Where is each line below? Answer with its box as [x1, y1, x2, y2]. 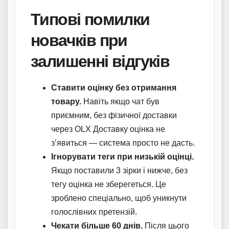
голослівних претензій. [51, 207, 137, 216]
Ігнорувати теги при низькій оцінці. [51, 152, 194, 161]
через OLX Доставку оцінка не [51, 124, 165, 133]
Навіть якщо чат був [81, 97, 159, 106]
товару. [51, 97, 81, 106]
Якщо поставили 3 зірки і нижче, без [51, 166, 188, 175]
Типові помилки [31, 9, 150, 29]
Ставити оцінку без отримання [51, 83, 176, 92]
